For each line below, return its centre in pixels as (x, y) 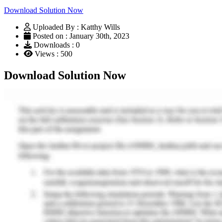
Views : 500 (53, 54)
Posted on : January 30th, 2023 (80, 36)
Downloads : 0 (56, 45)
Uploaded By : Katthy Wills (76, 27)
